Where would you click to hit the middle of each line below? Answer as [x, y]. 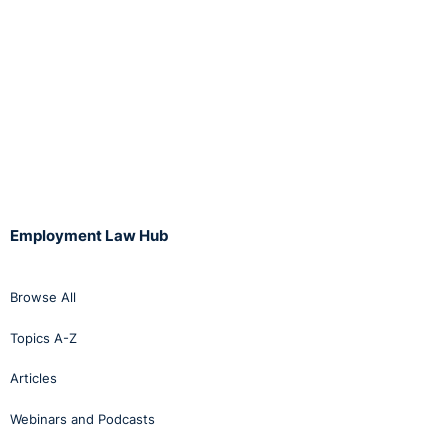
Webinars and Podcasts [82, 418]
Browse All [43, 297]
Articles [33, 378]
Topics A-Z [43, 337]
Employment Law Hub [89, 235]
